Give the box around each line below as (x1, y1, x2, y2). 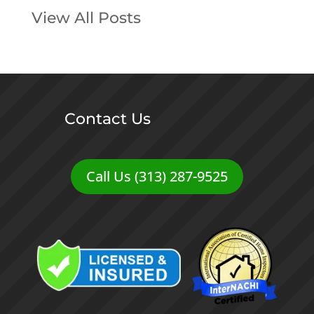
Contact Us (64, 109, 151, 128)
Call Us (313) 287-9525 (86, 166, 228, 186)
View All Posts (31, 8, 141, 27)
